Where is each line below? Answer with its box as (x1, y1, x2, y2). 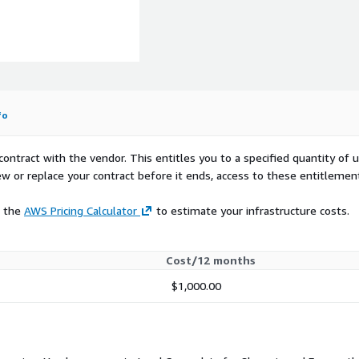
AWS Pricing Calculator (24, 204, 137, 218)
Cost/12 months (166, 253, 256, 268)
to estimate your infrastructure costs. (153, 204, 349, 218)
